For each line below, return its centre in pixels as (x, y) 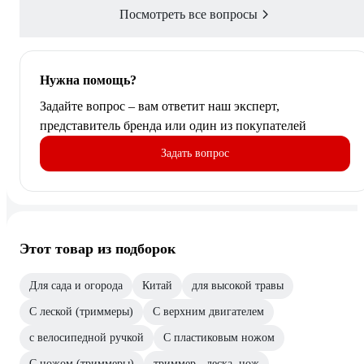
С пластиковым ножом (219, 338)
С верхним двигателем (208, 312)
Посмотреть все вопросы (188, 15)
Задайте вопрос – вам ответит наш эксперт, (160, 106)
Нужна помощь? (88, 80)
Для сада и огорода (76, 286)
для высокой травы (238, 286)
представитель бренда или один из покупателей (173, 126)
